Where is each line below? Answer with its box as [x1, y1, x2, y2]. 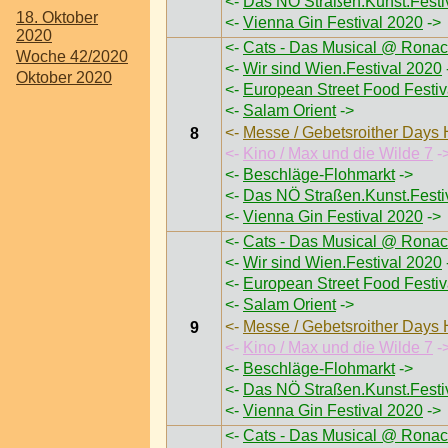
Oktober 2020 [16, 69, 112, 86]
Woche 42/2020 [16, 47, 128, 65]
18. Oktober [16, 8, 98, 26]
